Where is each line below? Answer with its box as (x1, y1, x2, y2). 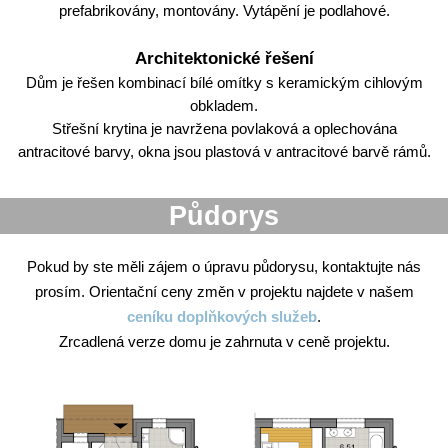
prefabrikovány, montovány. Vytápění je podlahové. (58, 2, 390, 19)
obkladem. (190, 97, 258, 114)
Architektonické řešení (134, 49, 314, 68)
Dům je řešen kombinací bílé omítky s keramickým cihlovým (25, 74, 423, 91)
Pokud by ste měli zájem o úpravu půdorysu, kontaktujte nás (27, 258, 421, 275)
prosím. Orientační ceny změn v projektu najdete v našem (34, 283, 414, 300)
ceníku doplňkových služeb (127, 308, 317, 325)
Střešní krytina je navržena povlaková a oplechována (51, 120, 397, 137)
